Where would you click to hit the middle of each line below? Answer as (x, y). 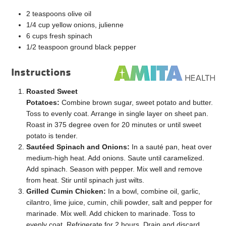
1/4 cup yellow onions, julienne (75, 24)
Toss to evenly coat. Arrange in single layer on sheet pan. (118, 113)
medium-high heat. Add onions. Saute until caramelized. (116, 158)
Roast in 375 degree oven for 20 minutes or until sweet (114, 124)
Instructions (41, 71)
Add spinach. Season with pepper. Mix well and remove (115, 169)
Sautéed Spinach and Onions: (78, 147)
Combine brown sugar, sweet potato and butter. (136, 102)
